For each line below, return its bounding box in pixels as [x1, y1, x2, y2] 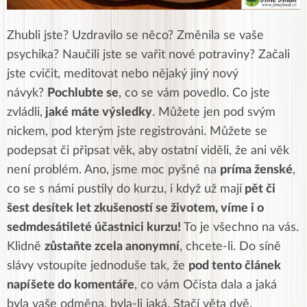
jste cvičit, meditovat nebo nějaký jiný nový [7, 67, 238, 80]
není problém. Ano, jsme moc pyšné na [7, 163, 220, 176]
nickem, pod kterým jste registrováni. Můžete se [7, 125, 267, 138]
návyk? [7, 86, 47, 99]
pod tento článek [188, 259, 281, 272]
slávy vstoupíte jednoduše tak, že [7, 259, 188, 272]
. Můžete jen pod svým [152, 106, 275, 119]
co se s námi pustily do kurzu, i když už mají [7, 182, 242, 195]
